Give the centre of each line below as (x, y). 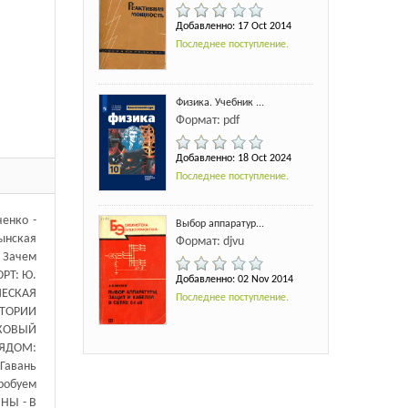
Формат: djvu (209, 241)
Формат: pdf (207, 121)
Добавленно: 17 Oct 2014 (233, 26)
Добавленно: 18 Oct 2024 (233, 159)
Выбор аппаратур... (219, 224)
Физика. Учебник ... (219, 103)
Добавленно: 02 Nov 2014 (234, 279)
